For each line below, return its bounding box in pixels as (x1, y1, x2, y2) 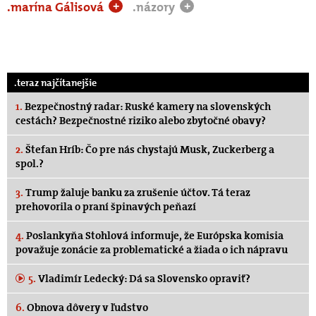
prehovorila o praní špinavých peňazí (16, 199, 196, 214)
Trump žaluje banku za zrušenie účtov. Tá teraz (23, 185, 250, 200)
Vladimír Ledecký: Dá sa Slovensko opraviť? (36, 271, 250, 286)
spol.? (16, 156, 44, 171)
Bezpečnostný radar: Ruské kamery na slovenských (23, 99, 271, 114)
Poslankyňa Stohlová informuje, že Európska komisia (24, 228, 284, 243)
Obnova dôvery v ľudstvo (25, 300, 148, 315)
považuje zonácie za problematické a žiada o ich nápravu (16, 242, 288, 257)
